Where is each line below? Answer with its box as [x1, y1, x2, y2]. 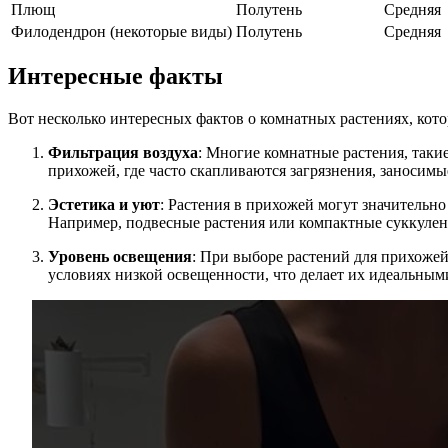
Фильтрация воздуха [48, 144, 198, 162]
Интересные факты [8, 63, 223, 90]
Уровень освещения [48, 248, 192, 266]
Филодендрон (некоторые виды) [11, 22, 232, 40]
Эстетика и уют [48, 196, 160, 214]
